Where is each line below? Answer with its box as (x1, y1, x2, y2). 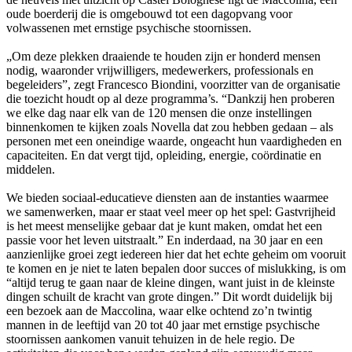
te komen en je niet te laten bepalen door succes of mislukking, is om (6, 261, 346, 275)
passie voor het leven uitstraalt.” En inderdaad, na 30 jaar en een (6, 233, 323, 247)
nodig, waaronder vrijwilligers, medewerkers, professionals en (6, 63, 313, 77)
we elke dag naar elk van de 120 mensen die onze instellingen (6, 105, 312, 119)
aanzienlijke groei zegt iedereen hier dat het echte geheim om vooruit (6, 247, 346, 261)
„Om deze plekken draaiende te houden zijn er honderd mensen (6, 49, 321, 63)
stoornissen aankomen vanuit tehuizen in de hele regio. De (6, 332, 295, 346)
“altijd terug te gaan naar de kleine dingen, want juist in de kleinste (6, 275, 335, 289)
